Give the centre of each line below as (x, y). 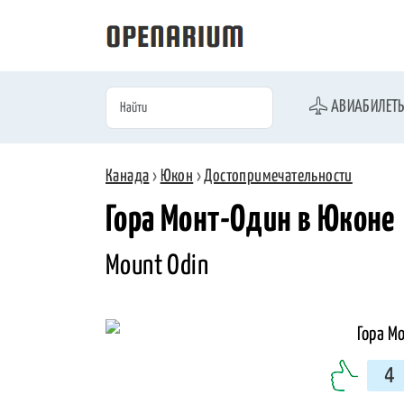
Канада (128, 177)
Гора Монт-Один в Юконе (250, 220)
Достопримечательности (278, 177)
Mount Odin (157, 266)
